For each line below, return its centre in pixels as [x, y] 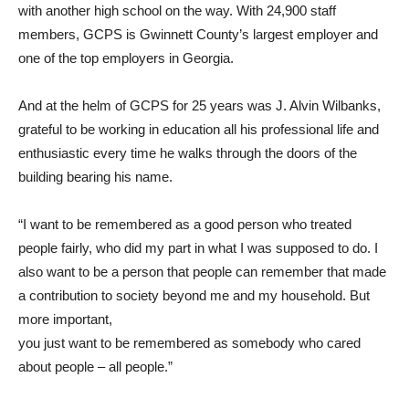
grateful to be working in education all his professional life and [199, 129]
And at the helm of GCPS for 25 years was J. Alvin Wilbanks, [199, 105]
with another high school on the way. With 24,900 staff [177, 10]
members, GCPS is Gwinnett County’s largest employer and [198, 34]
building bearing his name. [95, 176]
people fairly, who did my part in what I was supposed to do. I [198, 247]
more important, [65, 319]
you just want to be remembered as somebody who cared [189, 342]
